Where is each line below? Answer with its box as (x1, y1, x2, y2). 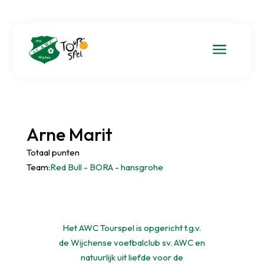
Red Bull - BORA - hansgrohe (49, 161, 163, 173)
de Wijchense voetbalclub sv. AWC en (58, 237, 205, 249)
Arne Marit (26, 123, 113, 146)
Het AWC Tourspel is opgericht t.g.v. (62, 222, 202, 234)
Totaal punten (26, 146, 80, 158)
